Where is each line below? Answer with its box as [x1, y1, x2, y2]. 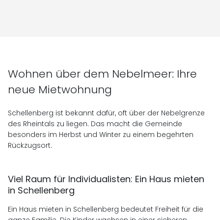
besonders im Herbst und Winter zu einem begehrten [8, 130, 193, 140]
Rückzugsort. [8, 140, 52, 151]
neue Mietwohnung [8, 82, 112, 98]
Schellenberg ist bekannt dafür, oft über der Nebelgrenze [8, 108, 205, 118]
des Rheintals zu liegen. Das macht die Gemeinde [8, 119, 182, 129]
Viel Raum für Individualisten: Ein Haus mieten [8, 173, 204, 186]
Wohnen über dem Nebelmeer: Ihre [8, 66, 197, 82]
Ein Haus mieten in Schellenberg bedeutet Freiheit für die [8, 204, 203, 215]
